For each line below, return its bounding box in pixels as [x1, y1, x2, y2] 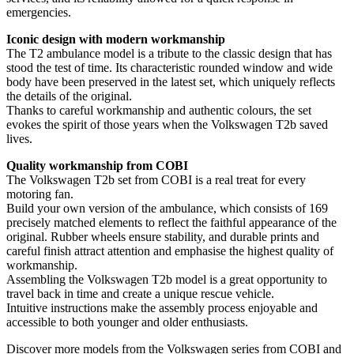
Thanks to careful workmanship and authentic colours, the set [6, 103, 311, 117]
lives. [6, 131, 32, 145]
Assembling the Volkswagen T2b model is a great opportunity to [6, 272, 327, 286]
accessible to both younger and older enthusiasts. [6, 314, 248, 329]
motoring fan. [6, 186, 73, 201]
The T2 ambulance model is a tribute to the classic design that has [6, 46, 332, 60]
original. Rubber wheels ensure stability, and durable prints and [6, 229, 319, 243]
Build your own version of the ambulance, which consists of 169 [6, 201, 328, 215]
